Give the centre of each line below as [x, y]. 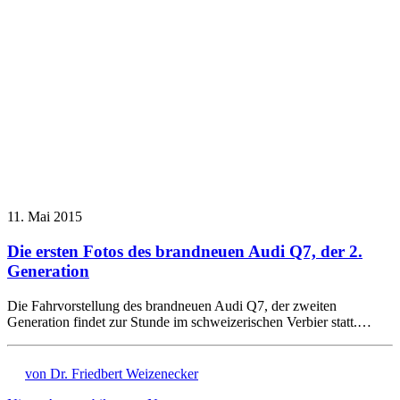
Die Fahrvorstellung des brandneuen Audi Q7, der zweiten [172, 305]
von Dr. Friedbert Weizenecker [112, 373]
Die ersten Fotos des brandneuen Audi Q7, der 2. [185, 252]
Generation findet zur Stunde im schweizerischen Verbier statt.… [189, 321]
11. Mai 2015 [45, 217]
